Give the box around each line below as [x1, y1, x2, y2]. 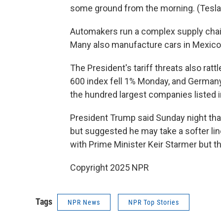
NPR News [68, 198, 100, 206]
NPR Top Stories [128, 198, 179, 206]
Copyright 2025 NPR [70, 162, 149, 173]
